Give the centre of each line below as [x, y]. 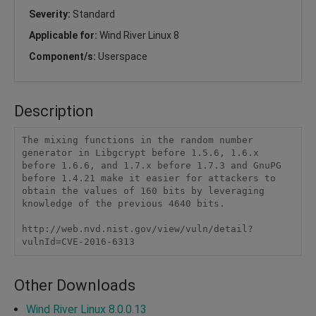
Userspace [123, 56]
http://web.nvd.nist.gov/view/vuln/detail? [137, 229]
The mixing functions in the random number [137, 140]
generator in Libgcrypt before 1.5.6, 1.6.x [140, 153]
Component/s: [63, 56]
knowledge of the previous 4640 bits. [123, 204]
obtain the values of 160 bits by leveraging [143, 191]
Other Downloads [75, 285]
